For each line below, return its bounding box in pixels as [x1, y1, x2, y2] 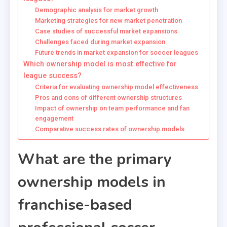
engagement [34, 115, 73, 123]
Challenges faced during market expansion [34, 38, 165, 46]
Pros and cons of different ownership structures [34, 94, 182, 102]
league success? [23, 71, 82, 81]
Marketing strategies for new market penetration [34, 17, 182, 25]
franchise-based [18, 195, 132, 216]
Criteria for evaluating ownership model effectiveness [34, 83, 198, 91]
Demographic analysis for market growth [34, 6, 158, 14]
